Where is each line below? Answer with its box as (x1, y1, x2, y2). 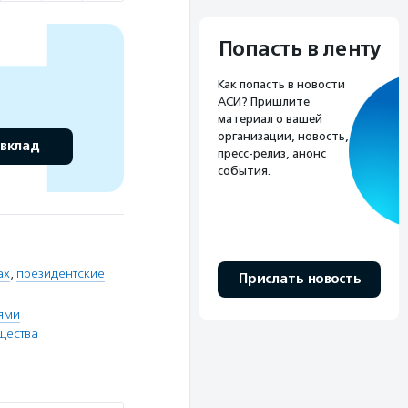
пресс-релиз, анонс (218, 146, 326, 160)
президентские (16, 266, 105, 281)
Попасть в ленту (218, 36, 381, 62)
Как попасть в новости (218, 76, 345, 91)
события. (218, 163, 270, 178)
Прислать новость (238, 270, 361, 288)
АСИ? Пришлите (218, 94, 310, 108)
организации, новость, (218, 128, 349, 143)
